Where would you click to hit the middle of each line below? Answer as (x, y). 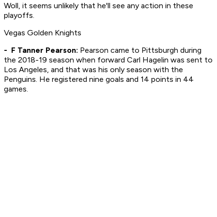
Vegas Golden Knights (43, 33)
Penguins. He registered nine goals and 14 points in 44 (99, 79)
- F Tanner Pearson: (41, 50)
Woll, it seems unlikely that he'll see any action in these (99, 6)
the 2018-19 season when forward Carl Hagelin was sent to (108, 60)
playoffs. (19, 15)
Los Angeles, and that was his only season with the (93, 70)
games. (16, 89)
